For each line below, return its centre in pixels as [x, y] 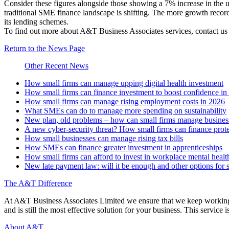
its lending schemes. [36, 22]
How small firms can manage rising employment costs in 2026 [125, 101]
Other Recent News [56, 66]
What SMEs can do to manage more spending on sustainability [125, 111]
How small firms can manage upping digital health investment [124, 83]
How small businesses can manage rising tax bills [104, 138]
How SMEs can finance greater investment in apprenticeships [123, 147]
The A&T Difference [38, 183]
